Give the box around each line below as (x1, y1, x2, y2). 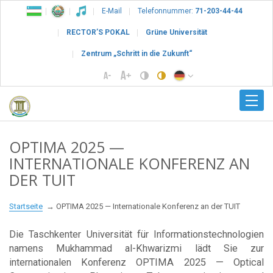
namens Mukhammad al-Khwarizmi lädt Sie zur (9, 242, 264, 254)
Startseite (9, 201, 43, 211)
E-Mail (102, 7, 122, 15)
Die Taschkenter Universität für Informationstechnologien (9, 228, 264, 240)
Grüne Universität (145, 28, 207, 37)
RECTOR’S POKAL (66, 28, 130, 37)
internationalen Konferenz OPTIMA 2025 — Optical (9, 256, 264, 268)
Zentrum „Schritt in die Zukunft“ (80, 49, 193, 58)
